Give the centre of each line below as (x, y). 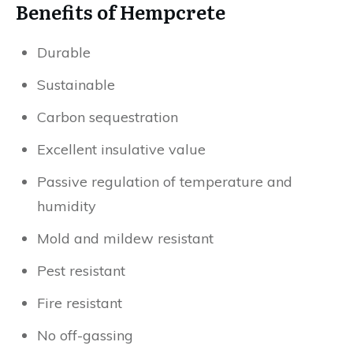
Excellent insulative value (121, 149)
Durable (64, 52)
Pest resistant (81, 271)
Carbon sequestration (108, 117)
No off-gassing (85, 335)
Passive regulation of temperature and (165, 182)
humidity (67, 206)
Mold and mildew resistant (125, 238)
